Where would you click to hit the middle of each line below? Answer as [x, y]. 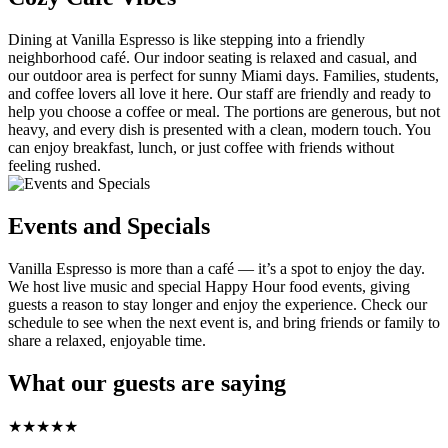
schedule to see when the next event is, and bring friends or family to [224, 323]
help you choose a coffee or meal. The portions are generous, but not [224, 112]
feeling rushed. [54, 166]
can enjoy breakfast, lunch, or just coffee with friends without [201, 148]
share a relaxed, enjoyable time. [107, 341]
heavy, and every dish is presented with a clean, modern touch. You [219, 130]
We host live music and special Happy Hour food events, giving [209, 287]
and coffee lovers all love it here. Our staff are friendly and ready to [219, 94]
